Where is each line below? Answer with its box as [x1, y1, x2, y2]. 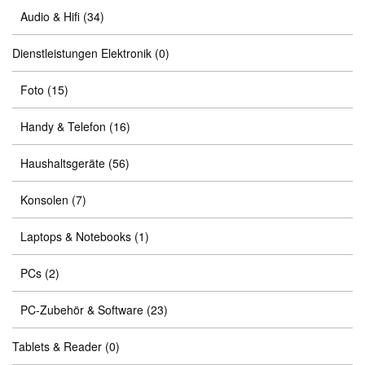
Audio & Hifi [20, 8, 80, 24]
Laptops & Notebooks [20, 228, 131, 244]
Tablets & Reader [12, 338, 102, 354]
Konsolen [20, 191, 68, 208]
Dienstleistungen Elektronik [12, 45, 152, 61]
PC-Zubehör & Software [20, 301, 143, 318]
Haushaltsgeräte [20, 155, 105, 171]
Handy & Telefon [20, 118, 106, 134]
